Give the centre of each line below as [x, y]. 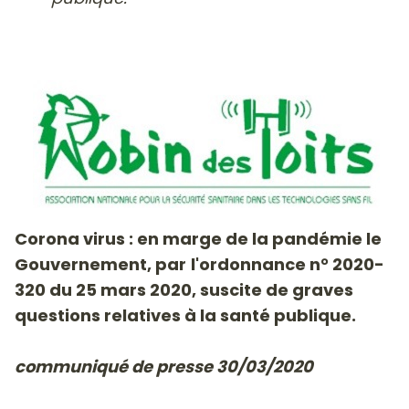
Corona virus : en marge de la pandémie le [198, 238]
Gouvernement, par [100, 264]
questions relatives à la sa [128, 315]
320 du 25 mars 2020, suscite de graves [184, 289]
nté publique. [299, 315]
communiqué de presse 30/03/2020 [164, 366]
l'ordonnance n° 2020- [288, 264]
